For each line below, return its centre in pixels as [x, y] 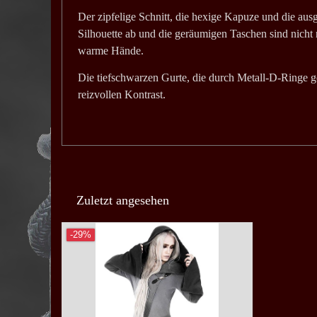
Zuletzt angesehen [123, 200]
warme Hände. [111, 51]
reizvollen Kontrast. [122, 95]
